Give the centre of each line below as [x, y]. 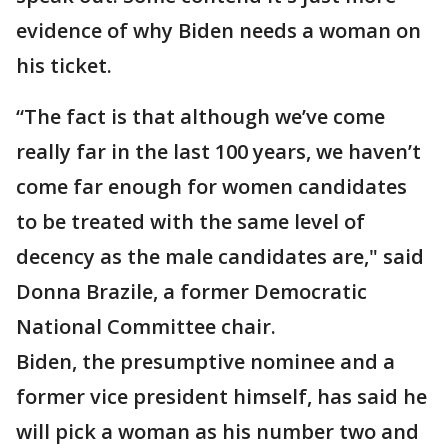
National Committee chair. [146, 327]
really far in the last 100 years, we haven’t [218, 152]
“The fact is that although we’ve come [200, 117]
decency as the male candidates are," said [220, 257]
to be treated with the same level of [190, 222]
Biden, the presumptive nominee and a [205, 362]
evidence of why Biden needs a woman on [218, 31]
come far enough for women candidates [211, 187]
